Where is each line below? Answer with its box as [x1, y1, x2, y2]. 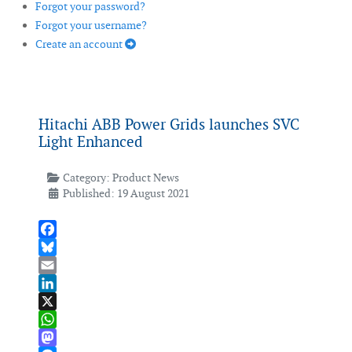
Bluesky [38, 258, 76, 273]
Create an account [35, 37, 125, 52]
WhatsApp [38, 330, 90, 345]
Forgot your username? [35, 18, 147, 33]
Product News [112, 170, 179, 185]
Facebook [38, 240, 86, 255]
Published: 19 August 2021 [62, 186, 189, 201]
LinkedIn [38, 294, 82, 309]
